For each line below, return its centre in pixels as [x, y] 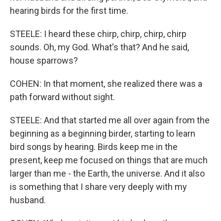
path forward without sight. [62, 97]
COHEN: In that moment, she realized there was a [106, 84]
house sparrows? [44, 60]
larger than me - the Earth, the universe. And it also [107, 173]
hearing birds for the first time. [69, 11]
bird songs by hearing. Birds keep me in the [94, 147]
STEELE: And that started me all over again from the [110, 120]
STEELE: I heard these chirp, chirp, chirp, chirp [98, 34]
